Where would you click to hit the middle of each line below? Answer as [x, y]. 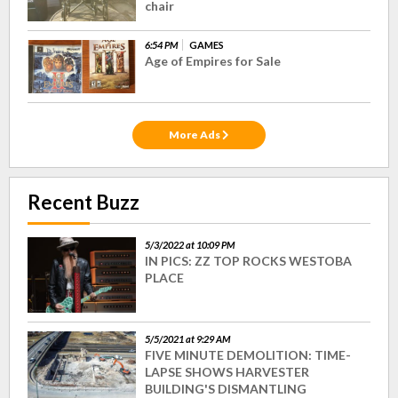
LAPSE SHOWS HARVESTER [227, 371]
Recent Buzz [84, 202]
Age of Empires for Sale [213, 61]
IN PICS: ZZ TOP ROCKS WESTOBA [248, 261]
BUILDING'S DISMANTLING [226, 388]
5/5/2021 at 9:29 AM [187, 338]
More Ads [195, 135]
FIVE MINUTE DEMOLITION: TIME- [248, 354]
